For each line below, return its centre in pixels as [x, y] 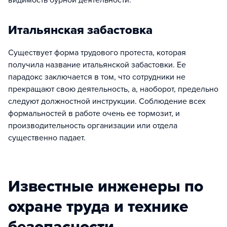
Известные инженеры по [106, 186]
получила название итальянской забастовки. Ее [97, 65]
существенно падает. [47, 138]
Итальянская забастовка [80, 30]
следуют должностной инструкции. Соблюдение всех [107, 101]
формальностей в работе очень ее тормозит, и [94, 113]
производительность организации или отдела [93, 126]
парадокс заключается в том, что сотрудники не [97, 77]
